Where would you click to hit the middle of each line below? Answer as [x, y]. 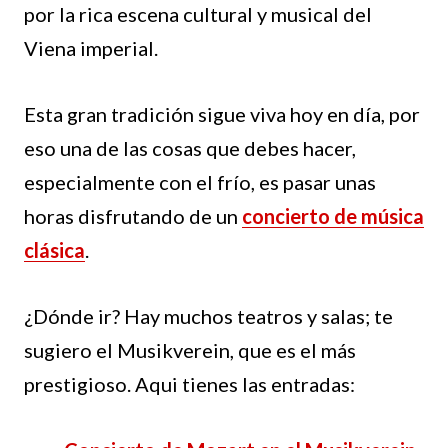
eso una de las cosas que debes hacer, [190, 148]
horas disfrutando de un [133, 216]
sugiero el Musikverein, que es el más [190, 350]
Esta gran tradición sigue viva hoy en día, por [222, 114]
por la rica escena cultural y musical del [198, 14]
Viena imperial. [91, 48]
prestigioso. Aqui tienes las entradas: [189, 384]
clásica [54, 250]
